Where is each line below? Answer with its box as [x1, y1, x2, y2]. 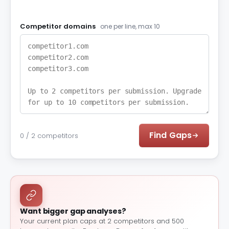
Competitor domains [20, 21, 97, 31]
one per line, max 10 [100, 22, 160, 31]
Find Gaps [149, 129, 192, 141]
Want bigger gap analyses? [20, 206, 126, 216]
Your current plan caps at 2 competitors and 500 [20, 216, 184, 226]
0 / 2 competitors [20, 130, 78, 141]
